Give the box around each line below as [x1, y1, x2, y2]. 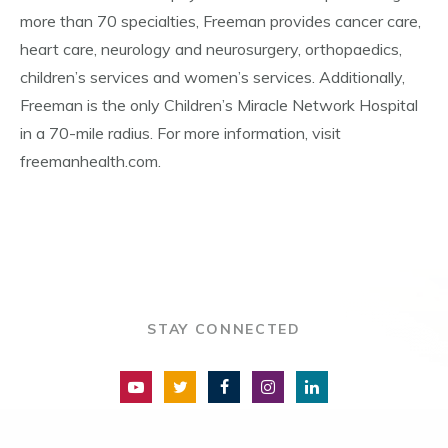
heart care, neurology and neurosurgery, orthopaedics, [20, 39, 402, 59]
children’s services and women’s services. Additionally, [20, 67, 405, 87]
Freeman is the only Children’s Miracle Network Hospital [20, 95, 418, 115]
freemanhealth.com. [20, 151, 161, 171]
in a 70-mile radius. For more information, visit [20, 123, 341, 143]
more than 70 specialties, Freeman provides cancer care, [20, 11, 421, 31]
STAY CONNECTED [147, 320, 301, 338]
